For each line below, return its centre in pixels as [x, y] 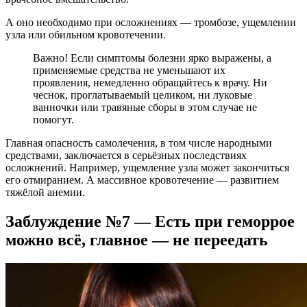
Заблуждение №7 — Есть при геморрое [150, 221]
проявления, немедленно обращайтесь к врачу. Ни [150, 82]
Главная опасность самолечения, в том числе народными [139, 143]
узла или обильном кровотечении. [86, 34]
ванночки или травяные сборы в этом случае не [145, 107]
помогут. [53, 119]
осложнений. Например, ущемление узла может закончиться [147, 167]
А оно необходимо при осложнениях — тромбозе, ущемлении [151, 22]
